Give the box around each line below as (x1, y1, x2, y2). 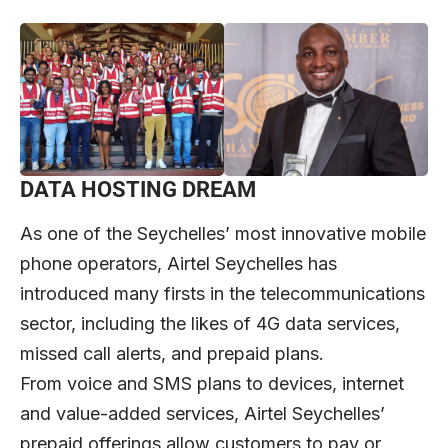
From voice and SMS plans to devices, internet (20, 372, 404, 394)
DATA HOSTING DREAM (20, 177, 256, 203)
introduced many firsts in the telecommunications (20, 282, 425, 304)
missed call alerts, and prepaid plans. (20, 342, 324, 364)
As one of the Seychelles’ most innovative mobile (20, 222, 426, 244)
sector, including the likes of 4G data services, (20, 312, 400, 334)
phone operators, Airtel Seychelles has (20, 252, 337, 274)
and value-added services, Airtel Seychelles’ (20, 402, 385, 424)
